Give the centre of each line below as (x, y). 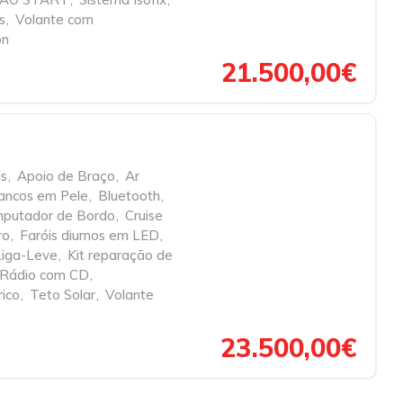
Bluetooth (129, 196)
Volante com (54, 19)
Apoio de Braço (66, 176)
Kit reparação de (120, 255)
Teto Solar (63, 295)
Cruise (144, 215)
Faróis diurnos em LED (90, 235)
